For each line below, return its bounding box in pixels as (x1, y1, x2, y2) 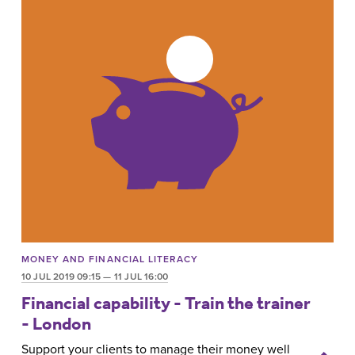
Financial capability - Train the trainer (21, 292, 311, 314)
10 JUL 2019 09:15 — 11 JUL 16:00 (21, 271, 169, 283)
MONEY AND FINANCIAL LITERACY (21, 254, 199, 265)
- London (21, 312, 91, 334)
